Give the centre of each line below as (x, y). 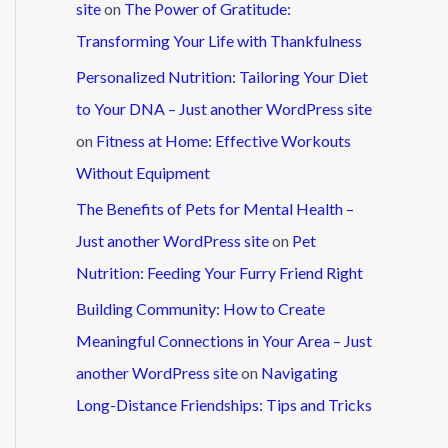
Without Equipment (143, 172)
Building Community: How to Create (200, 308)
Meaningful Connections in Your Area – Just (224, 340)
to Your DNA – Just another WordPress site (224, 108)
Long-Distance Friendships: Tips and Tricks (224, 404)
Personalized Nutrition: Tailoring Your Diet (222, 76)
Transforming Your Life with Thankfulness (219, 40)
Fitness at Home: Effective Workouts (223, 140)
